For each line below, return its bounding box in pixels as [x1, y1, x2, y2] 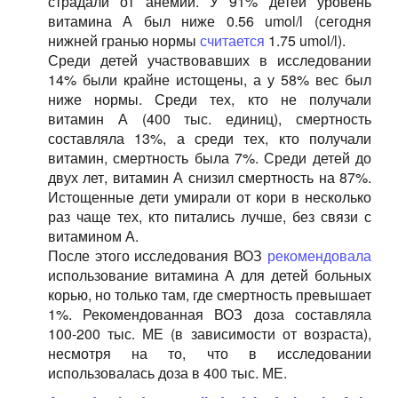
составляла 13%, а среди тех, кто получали [47, 128, 371, 148]
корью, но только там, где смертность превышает [47, 284, 371, 305]
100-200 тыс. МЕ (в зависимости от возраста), [47, 323, 371, 344]
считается [199, 30, 265, 51]
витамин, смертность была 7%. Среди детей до [47, 147, 371, 168]
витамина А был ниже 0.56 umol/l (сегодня [47, 11, 371, 31]
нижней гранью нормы [47, 30, 200, 51]
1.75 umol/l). [264, 30, 346, 51]
